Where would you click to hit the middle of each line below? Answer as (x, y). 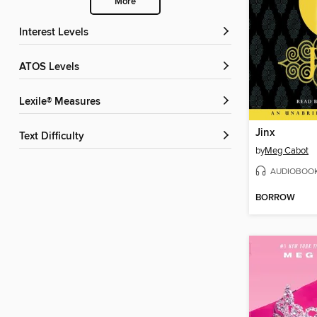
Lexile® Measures (63, 102)
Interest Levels (55, 33)
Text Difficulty (54, 137)
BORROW (275, 198)
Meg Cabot (287, 151)
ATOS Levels (52, 68)
